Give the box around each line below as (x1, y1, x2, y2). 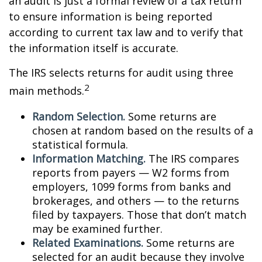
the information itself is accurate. (9, 41, 178, 55)
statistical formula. (32, 137, 128, 151)
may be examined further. (32, 222, 163, 236)
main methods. (9, 84, 84, 98)
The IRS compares (146, 151, 239, 166)
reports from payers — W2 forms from (32, 166, 229, 180)
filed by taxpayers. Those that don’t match (32, 208, 246, 222)
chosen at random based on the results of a (32, 123, 253, 137)
